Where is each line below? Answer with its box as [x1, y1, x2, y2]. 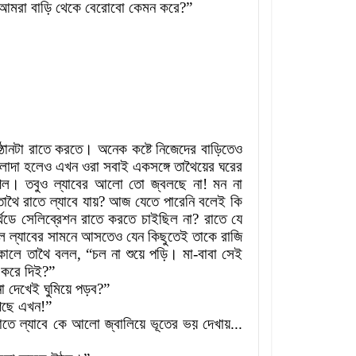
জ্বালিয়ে [104, 315, 145, 333]
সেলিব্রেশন [21, 211, 76, 228]
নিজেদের [156, 141, 197, 158]
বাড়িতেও [201, 141, 243, 158]
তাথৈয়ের [174, 158, 215, 176]
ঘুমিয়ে [44, 281, 72, 298]
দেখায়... [203, 315, 243, 333]
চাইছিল [141, 211, 178, 228]
